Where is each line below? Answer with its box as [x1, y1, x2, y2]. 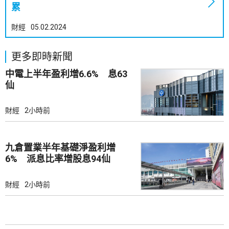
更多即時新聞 [11, 51, 73, 63]
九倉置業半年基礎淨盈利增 [5, 142, 116, 153]
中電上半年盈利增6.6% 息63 [5, 68, 127, 79]
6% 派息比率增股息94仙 [5, 153, 110, 165]
